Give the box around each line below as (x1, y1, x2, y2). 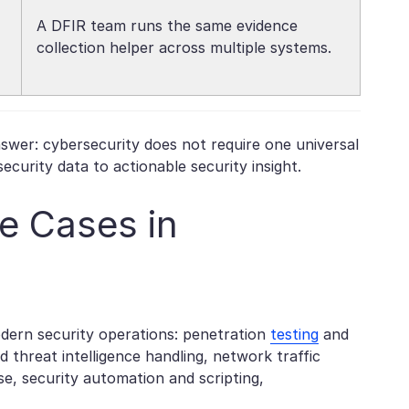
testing (270, 325, 319, 343)
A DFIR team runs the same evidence (37, 16, 298, 35)
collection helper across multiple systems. (37, 38, 331, 57)
